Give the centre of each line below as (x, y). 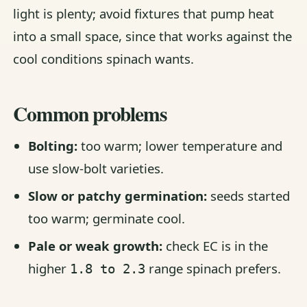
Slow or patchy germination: (117, 196)
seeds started (248, 196)
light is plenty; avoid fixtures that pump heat (144, 14)
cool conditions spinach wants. (104, 59)
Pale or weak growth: (95, 245)
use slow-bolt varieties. (96, 169)
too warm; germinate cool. (106, 219)
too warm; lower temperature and (180, 146)
